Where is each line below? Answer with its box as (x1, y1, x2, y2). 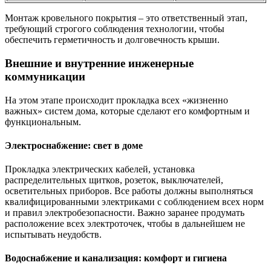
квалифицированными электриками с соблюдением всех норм (5, 197, 264, 207)
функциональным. (5, 116, 81, 127)
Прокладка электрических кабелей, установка (5, 164, 195, 175)
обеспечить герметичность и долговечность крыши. (5, 34, 220, 45)
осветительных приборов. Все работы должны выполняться (5, 186, 253, 197)
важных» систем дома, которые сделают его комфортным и (5, 105, 250, 116)
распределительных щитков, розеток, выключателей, (5, 175, 223, 186)
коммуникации (5, 70, 85, 83)
